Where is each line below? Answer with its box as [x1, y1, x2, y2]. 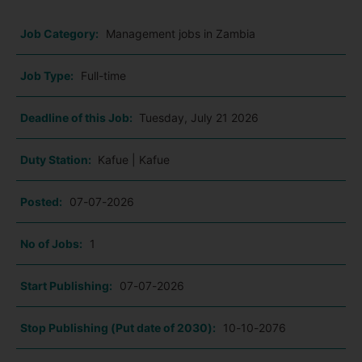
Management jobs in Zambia [106, 27, 255, 41]
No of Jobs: [20, 237, 82, 251]
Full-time [81, 69, 126, 83]
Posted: [20, 195, 62, 209]
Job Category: [20, 27, 99, 41]
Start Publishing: [20, 279, 112, 293]
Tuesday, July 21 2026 [139, 111, 259, 125]
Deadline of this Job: [20, 111, 135, 125]
